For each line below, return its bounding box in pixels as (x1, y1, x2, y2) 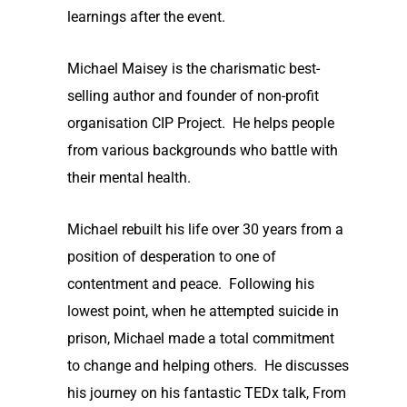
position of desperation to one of (66, 248, 276, 266)
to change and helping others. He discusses (66, 357, 349, 375)
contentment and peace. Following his (66, 275, 314, 293)
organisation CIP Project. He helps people (66, 114, 334, 133)
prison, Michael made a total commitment (66, 330, 334, 348)
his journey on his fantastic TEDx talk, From (66, 384, 346, 402)
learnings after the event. (66, 8, 225, 26)
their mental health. (66, 169, 191, 187)
